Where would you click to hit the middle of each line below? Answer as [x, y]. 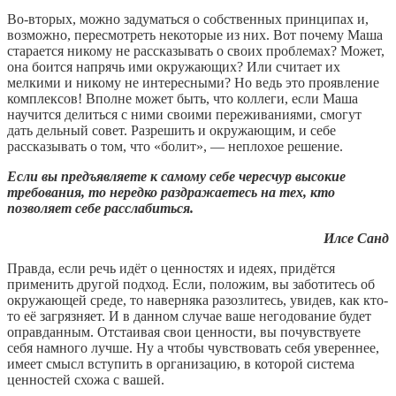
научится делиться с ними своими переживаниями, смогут [184, 115]
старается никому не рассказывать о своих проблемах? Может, [196, 51]
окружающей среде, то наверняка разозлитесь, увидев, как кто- [198, 301]
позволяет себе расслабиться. [100, 209]
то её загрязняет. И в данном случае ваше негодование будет [189, 316]
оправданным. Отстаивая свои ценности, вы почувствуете [184, 332]
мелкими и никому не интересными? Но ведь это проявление [193, 83]
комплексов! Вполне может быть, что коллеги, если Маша [183, 99]
